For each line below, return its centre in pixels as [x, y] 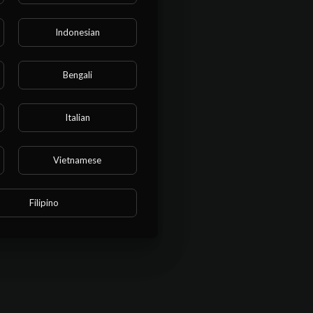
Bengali [77, 74]
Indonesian [77, 32]
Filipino [44, 202]
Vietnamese [78, 160]
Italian [77, 117]
